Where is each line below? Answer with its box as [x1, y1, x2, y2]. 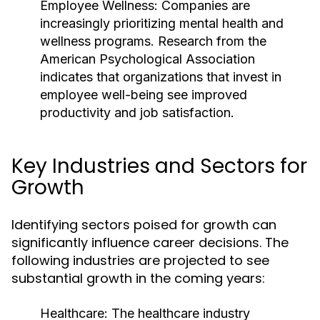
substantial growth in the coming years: [11, 269, 265, 287]
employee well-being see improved [40, 87, 247, 102]
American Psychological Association [40, 51, 255, 66]
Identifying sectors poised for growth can [11, 216, 276, 234]
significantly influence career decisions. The [11, 234, 289, 251]
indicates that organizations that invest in [40, 69, 281, 84]
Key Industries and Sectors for [11, 152, 307, 180]
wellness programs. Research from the [40, 34, 266, 49]
